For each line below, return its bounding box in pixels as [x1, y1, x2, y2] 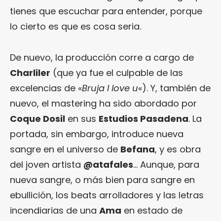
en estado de [121, 204, 183, 217]
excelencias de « [10, 82, 82, 95]
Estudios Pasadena [99, 112, 188, 125]
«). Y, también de [138, 82, 211, 95]
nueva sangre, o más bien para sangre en [10, 174, 195, 186]
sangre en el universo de [10, 143, 120, 156]
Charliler [10, 67, 50, 79]
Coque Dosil [10, 112, 65, 125]
